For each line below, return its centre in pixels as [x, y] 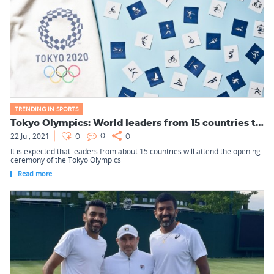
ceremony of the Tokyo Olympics [66, 160]
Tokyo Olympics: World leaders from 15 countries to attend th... [260, 123]
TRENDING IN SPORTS [46, 109]
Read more [35, 173]
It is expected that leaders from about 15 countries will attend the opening [135, 151]
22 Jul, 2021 [30, 136]
